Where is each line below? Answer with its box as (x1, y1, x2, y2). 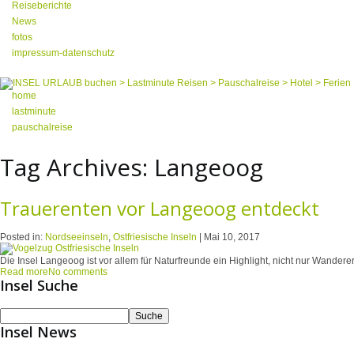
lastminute (12, 106, 56, 117)
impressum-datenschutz (12, 47, 115, 58)
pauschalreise (12, 122, 73, 133)
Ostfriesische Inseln (113, 231, 197, 243)
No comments (48, 265, 107, 277)
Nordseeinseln (45, 231, 108, 243)
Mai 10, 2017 (204, 231, 260, 243)
